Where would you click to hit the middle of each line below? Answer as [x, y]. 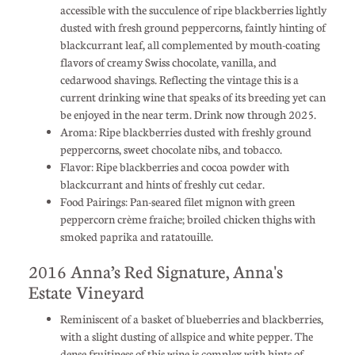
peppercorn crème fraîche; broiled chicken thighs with [187, 218]
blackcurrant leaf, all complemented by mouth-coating [190, 44]
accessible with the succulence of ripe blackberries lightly [193, 9]
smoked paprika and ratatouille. [136, 236]
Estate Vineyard [86, 291]
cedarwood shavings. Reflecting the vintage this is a [179, 79]
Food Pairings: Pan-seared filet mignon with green [177, 201]
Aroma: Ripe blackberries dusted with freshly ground [185, 131]
